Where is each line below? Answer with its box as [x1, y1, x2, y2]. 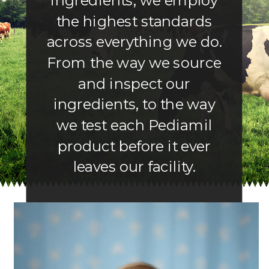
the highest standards [56, 12, 213, 31]
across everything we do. [47, 33, 222, 52]
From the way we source [47, 54, 222, 72]
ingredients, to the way [53, 95, 216, 114]
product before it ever [58, 137, 211, 156]
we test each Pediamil [56, 116, 213, 134]
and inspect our [78, 74, 191, 93]
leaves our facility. [73, 158, 196, 177]
